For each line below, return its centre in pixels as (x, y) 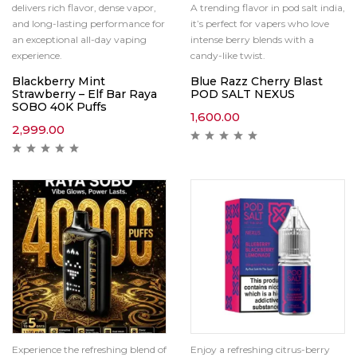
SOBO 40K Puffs (59, 107)
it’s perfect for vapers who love (260, 24)
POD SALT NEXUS (243, 94)
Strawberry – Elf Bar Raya (84, 94)
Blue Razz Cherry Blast (257, 81)
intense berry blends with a (252, 39)
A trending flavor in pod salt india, (268, 8)
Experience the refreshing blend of (89, 349)
